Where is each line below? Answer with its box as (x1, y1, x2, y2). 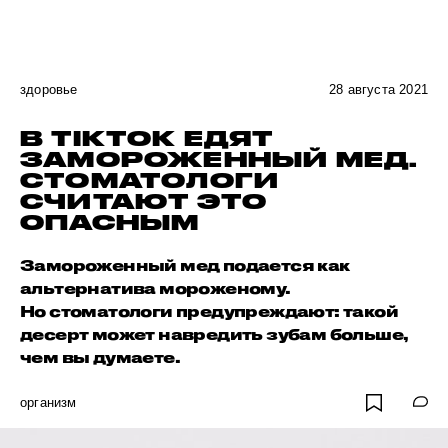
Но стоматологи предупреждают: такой (20, 302, 398, 320)
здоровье (20, 82, 78, 97)
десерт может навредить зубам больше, (20, 325, 409, 343)
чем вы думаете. (20, 348, 180, 366)
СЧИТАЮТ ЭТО (20, 189, 268, 213)
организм (20, 395, 77, 410)
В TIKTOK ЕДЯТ (20, 126, 274, 150)
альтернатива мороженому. (20, 279, 291, 297)
